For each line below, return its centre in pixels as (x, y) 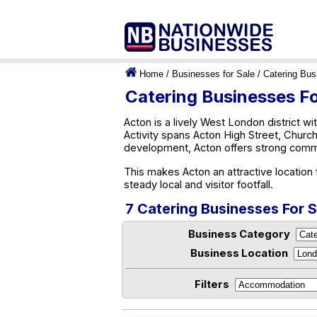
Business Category (239, 234)
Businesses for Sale (213, 74)
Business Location (239, 253)
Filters (212, 284)
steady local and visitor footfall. (198, 185)
